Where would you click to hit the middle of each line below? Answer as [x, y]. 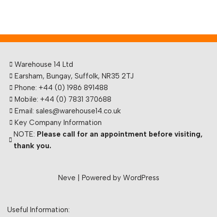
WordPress [141, 178]
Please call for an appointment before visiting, [119, 134]
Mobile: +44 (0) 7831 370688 [63, 99]
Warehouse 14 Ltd [44, 64]
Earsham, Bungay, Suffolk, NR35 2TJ [74, 76]
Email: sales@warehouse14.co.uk [68, 111]
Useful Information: [39, 210]
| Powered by [99, 178]
